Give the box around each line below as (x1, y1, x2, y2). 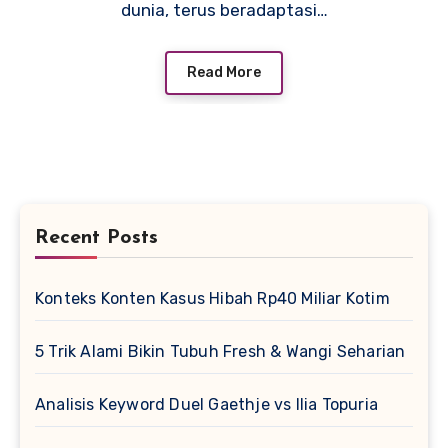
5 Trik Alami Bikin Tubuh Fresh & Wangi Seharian (35, 341, 406, 361)
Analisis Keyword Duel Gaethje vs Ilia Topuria (35, 394, 378, 414)
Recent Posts (35, 227, 158, 248)
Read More (187, 63, 261, 81)
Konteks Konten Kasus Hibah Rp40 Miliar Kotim (35, 288, 390, 308)
